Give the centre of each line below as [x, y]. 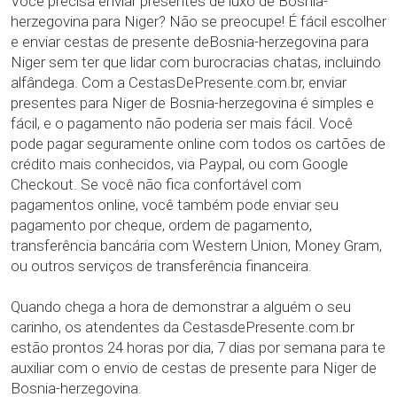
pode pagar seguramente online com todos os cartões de [198, 144]
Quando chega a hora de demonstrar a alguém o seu [181, 307]
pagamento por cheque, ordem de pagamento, [161, 225]
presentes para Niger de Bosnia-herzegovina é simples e [192, 103]
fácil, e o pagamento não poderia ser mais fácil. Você [182, 123]
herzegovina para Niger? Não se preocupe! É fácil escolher [198, 21]
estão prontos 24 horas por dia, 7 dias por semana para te [198, 347]
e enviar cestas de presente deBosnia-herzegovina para [190, 42]
